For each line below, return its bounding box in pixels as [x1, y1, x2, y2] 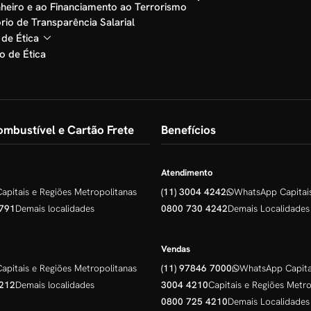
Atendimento [161, 167, 212, 179]
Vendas [161, 243, 190, 255]
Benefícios [161, 122, 216, 138]
